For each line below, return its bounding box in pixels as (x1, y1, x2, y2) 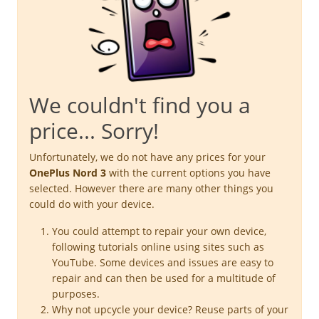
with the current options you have (106, 165, 271, 179)
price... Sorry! (29, 115, 159, 145)
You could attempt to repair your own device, (52, 224, 266, 238)
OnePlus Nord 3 (29, 165, 106, 179)
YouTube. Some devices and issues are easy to (52, 255, 273, 269)
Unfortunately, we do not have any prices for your (29, 150, 266, 164)
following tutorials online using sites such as (52, 239, 264, 253)
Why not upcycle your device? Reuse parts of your (52, 302, 288, 316)
